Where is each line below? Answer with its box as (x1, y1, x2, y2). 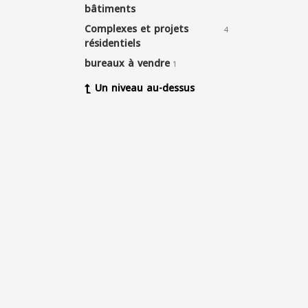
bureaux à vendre (85, 54, 170, 73)
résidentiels (85, 34, 140, 53)
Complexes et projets (85, 20, 188, 38)
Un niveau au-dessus (95, 79, 195, 98)
